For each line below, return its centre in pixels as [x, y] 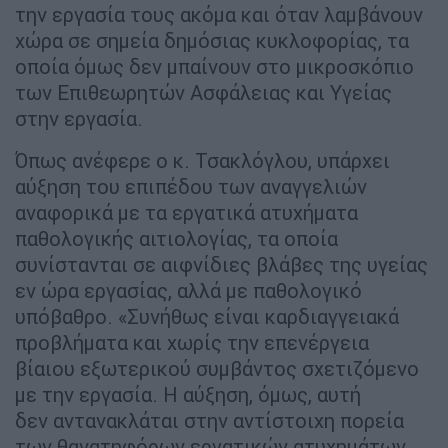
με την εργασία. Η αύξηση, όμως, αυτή [188, 394]
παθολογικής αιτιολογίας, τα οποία [176, 238]
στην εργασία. [79, 118]
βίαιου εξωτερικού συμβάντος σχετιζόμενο [217, 368]
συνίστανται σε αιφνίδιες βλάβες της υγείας [221, 264]
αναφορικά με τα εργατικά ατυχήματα [186, 212]
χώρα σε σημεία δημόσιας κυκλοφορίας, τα [212, 40]
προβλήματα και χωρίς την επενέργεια [192, 342]
